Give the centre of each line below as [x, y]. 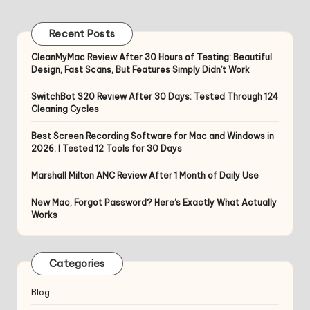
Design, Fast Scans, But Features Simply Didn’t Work [140, 70]
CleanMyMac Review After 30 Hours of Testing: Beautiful [152, 57]
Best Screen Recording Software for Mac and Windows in [153, 136]
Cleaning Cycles [65, 109]
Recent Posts [82, 34]
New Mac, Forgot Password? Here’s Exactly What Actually [154, 203]
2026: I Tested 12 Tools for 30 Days [107, 149]
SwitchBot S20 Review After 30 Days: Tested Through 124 [155, 97]
